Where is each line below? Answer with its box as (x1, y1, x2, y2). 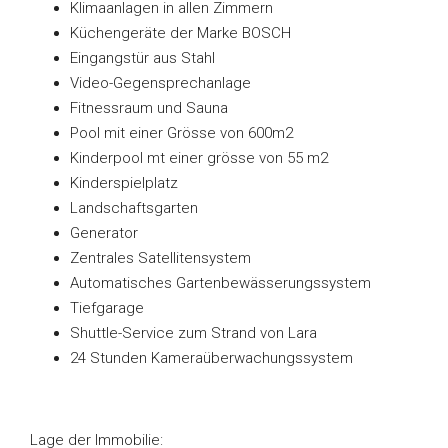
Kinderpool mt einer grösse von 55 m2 (70, 149, 328, 167)
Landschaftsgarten (70, 199, 198, 217)
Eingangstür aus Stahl (70, 49, 215, 67)
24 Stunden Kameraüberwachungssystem (70, 349, 353, 367)
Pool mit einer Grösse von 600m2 (70, 124, 293, 142)
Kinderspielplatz (70, 174, 178, 192)
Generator (70, 224, 138, 242)
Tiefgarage (70, 299, 144, 317)
